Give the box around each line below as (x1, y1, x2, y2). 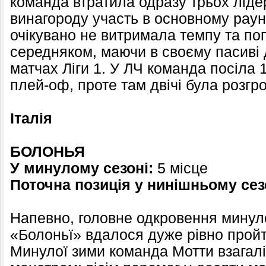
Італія (10, 110, 52, 126)
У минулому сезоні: (10, 160, 153, 176)
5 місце (153, 160, 208, 176)
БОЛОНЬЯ (10, 144, 85, 160)
